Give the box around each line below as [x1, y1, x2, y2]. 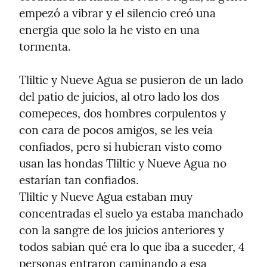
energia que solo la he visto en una [19, 23, 200, 38]
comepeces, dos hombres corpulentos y [19, 106, 226, 121]
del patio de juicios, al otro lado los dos [19, 89, 219, 104]
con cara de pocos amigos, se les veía [19, 123, 213, 138]
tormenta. [19, 39, 71, 54]
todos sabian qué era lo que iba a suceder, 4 [19, 240, 244, 254]
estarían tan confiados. [19, 173, 139, 188]
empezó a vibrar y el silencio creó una [19, 6, 216, 21]
